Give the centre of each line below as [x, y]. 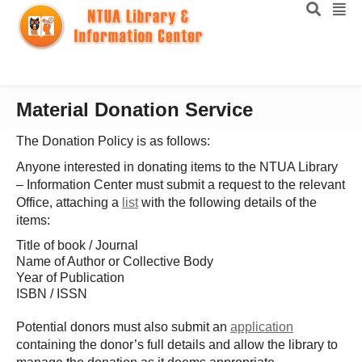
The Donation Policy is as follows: [113, 141]
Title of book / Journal [77, 245]
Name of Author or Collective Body [115, 261]
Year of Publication [70, 278]
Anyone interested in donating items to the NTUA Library [177, 167]
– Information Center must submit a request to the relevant [181, 185]
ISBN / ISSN [52, 294]
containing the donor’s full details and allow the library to [177, 345]
